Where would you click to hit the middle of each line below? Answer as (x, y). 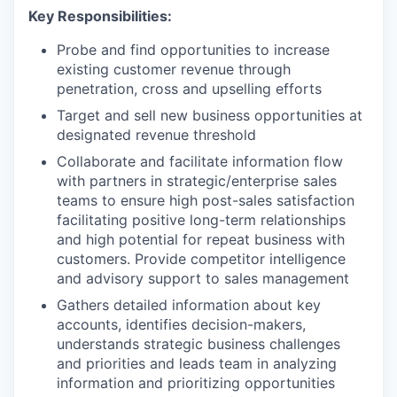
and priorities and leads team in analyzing (197, 363)
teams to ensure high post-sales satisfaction (206, 200)
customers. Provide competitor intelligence (201, 259)
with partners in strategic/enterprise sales (197, 181)
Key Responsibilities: (100, 16)
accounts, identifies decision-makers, (181, 324)
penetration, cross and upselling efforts (189, 89)
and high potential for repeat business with (201, 239)
